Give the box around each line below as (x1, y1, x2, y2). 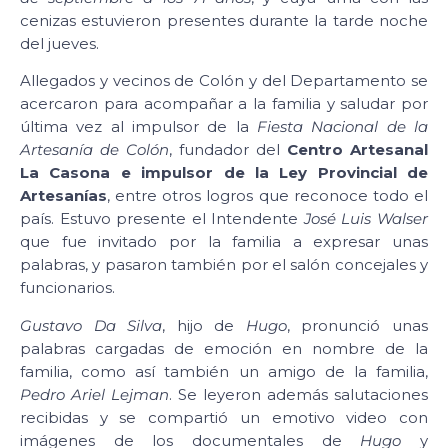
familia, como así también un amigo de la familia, (20, 361, 428, 381)
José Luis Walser (303, 209, 429, 229)
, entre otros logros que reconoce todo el (107, 186, 428, 206)
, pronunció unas (286, 315, 429, 335)
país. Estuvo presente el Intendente (20, 209, 304, 229)
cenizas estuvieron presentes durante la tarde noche (20, 10, 428, 30)
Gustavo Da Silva (20, 315, 163, 335)
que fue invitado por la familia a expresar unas (20, 232, 428, 252)
